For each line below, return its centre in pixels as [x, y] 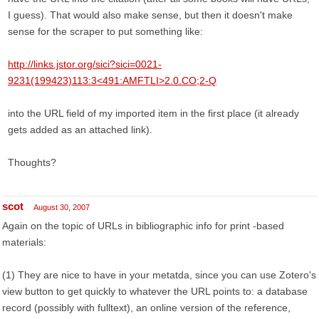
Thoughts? [32, 162]
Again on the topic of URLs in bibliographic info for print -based [143, 226]
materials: [24, 242]
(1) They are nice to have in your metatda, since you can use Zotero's [159, 275]
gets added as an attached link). [80, 130]
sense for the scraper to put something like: [105, 31]
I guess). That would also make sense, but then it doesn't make [150, 15]
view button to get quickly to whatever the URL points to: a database [155, 291]
